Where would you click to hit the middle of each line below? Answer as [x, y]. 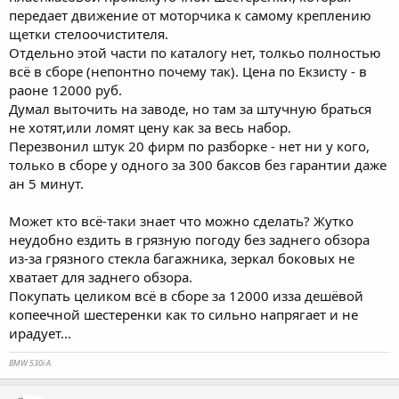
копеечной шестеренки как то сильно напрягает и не [183, 314]
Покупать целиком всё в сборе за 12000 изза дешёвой [186, 295]
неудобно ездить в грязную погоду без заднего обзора [189, 239]
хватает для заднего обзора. [101, 277]
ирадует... [40, 333]
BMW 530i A [30, 362]
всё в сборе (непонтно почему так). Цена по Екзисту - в [188, 71]
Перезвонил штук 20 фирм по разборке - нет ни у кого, [189, 146]
